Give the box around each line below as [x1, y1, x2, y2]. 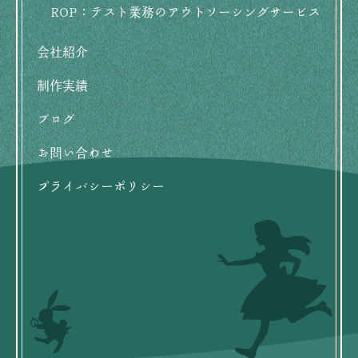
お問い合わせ [37, 145, 113, 162]
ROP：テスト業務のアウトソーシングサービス [50, 5, 320, 22]
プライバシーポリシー [37, 179, 165, 196]
